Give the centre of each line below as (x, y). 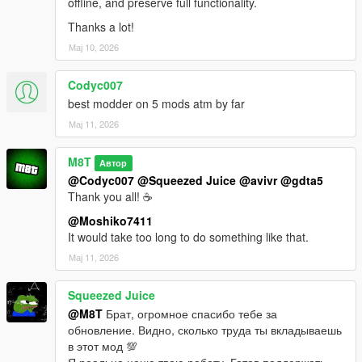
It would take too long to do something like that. (188, 236)
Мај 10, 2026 (94, 46)
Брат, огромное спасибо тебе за (190, 313)
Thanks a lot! (101, 26)
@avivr (258, 180)
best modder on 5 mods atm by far (156, 103)
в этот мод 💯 (103, 345)
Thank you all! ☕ (110, 196)
